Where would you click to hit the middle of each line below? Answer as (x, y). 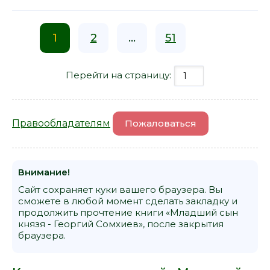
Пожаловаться (161, 123)
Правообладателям (61, 123)
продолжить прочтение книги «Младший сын (128, 212)
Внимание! (44, 172)
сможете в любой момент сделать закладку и (128, 201)
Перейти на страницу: (120, 75)
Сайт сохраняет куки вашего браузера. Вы (120, 189)
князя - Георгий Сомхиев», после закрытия (121, 224)
